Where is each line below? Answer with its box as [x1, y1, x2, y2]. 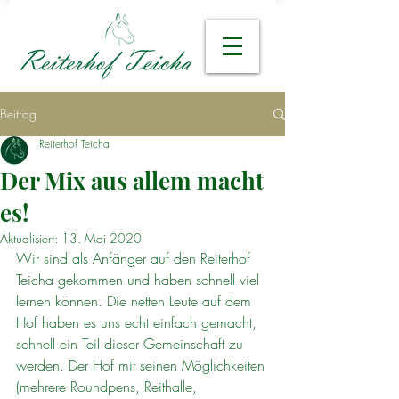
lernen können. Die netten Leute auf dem [16, 291, 256, 311]
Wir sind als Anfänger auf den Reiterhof [16, 248, 255, 268]
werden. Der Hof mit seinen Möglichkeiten [16, 355, 269, 375]
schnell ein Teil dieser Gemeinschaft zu [16, 334, 248, 354]
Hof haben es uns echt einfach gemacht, [16, 313, 261, 332]
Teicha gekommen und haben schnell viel [16, 270, 264, 289]
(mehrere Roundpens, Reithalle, [16, 377, 201, 396]
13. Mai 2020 [61, 230, 142, 247]
